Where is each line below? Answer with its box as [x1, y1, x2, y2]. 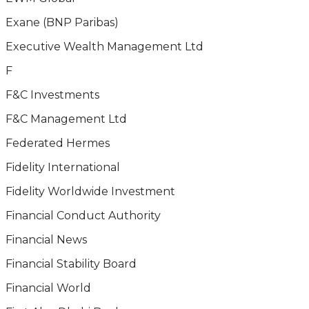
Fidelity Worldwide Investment [6, 185, 175, 198]
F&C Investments [6, 88, 99, 101]
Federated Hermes [6, 137, 110, 150]
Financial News [6, 233, 87, 246]
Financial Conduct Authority [6, 209, 161, 222]
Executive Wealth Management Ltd [6, 40, 203, 53]
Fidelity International [6, 161, 120, 174]
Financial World [6, 281, 91, 295]
